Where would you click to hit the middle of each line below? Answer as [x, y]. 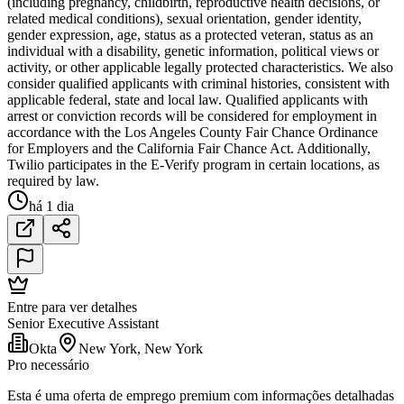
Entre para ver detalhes [72, 307]
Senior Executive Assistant [83, 323]
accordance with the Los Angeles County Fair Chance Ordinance [193, 132]
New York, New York [141, 348]
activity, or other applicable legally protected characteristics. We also [200, 67]
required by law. [53, 180]
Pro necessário [48, 364]
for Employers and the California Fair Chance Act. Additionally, [189, 148]
